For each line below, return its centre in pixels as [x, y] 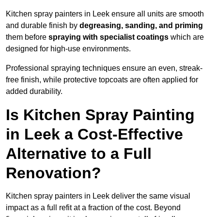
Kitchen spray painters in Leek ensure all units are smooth [105, 14]
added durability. [34, 92]
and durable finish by [43, 26]
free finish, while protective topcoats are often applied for [102, 80]
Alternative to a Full [79, 154]
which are [186, 37]
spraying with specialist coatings [108, 37]
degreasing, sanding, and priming [141, 26]
